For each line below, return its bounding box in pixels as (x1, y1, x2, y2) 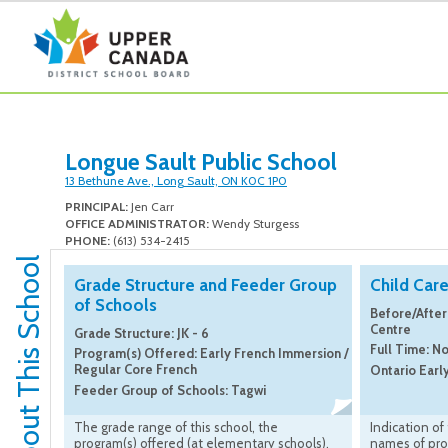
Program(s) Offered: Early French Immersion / (74, 345, 349, 362)
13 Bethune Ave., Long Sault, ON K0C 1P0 (65, 173, 287, 189)
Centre (370, 321, 411, 338)
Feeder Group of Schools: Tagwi (74, 381, 266, 398)
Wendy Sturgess (209, 216, 299, 232)
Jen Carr (128, 199, 174, 215)
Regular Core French (74, 361, 197, 378)
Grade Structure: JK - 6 (74, 325, 209, 342)
